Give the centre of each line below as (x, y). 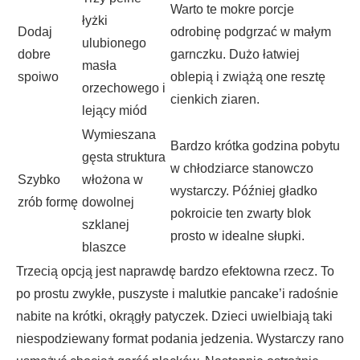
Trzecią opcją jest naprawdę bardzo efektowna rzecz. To (175, 271)
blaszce (104, 247)
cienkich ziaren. (215, 99)
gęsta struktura (124, 157)
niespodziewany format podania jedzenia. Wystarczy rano (180, 338)
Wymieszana (119, 134)
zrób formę (48, 202)
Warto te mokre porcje (232, 9)
